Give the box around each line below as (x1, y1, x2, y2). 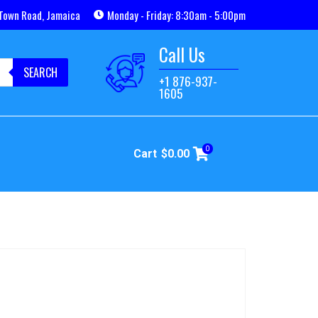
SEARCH (23, 64, 58, 82)
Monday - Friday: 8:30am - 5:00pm (107, 7, 246, 23)
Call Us (158, 41, 205, 68)
